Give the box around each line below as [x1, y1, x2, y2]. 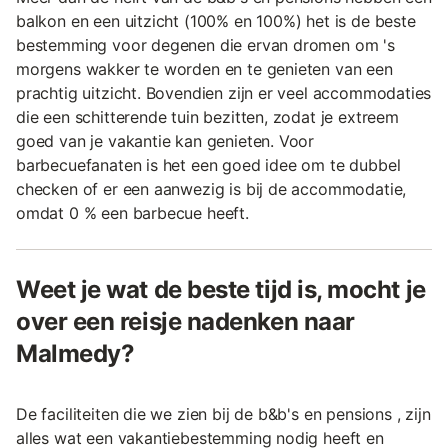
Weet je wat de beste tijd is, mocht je [16, 274, 426, 304]
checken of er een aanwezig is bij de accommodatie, [16, 178, 407, 199]
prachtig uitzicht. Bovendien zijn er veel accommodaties [16, 82, 432, 103]
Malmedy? [16, 338, 135, 368]
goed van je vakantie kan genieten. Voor [16, 130, 315, 151]
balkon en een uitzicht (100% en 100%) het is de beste [16, 10, 416, 31]
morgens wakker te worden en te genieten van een [16, 58, 393, 79]
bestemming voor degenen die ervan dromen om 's [16, 34, 395, 55]
